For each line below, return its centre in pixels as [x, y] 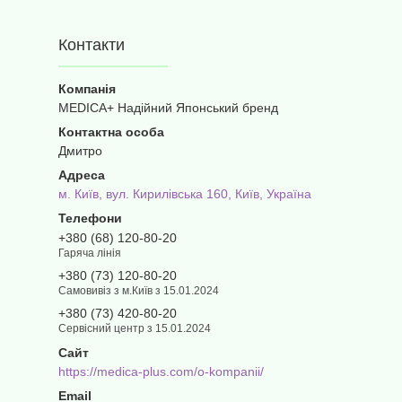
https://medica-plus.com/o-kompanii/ [161, 371]
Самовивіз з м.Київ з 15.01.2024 [139, 290]
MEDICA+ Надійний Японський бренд [168, 108]
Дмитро [80, 151]
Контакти [92, 45]
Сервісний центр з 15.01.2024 [135, 328]
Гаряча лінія [90, 253]
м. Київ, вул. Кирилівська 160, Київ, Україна [185, 194]
